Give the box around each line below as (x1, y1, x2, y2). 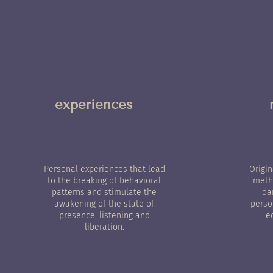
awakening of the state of (54, 199, 154, 209)
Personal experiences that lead (43, 164, 165, 174)
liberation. (84, 222, 124, 232)
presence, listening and (58, 210, 150, 221)
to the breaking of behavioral (48, 175, 161, 186)
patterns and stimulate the (52, 187, 157, 197)
